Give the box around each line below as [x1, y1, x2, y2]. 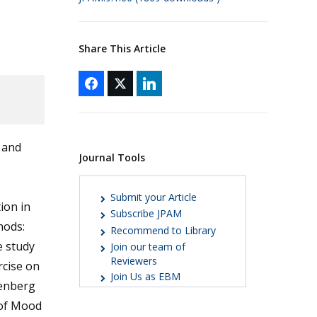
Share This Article [78, 41, 166, 55]
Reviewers [110, 254, 157, 268]
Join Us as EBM [110, 270, 180, 284]
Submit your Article [110, 190, 197, 204]
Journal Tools [78, 150, 145, 164]
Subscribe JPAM [110, 207, 182, 221]
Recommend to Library [110, 223, 216, 237]
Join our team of [110, 240, 185, 254]
